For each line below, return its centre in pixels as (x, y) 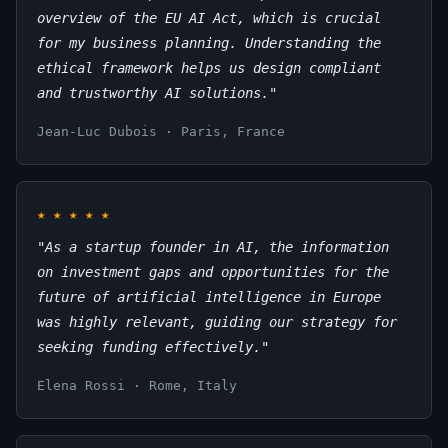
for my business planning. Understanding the (209, 42)
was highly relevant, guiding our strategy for (217, 321)
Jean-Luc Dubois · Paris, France (161, 131)
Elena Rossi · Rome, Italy (137, 385)
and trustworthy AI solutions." (157, 92)
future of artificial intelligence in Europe (209, 296)
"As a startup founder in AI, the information (213, 246)
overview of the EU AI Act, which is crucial (209, 17)
